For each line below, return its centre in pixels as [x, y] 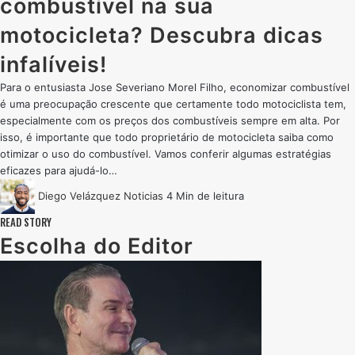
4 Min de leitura [205, 195]
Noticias [143, 195]
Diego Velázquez [79, 195]
